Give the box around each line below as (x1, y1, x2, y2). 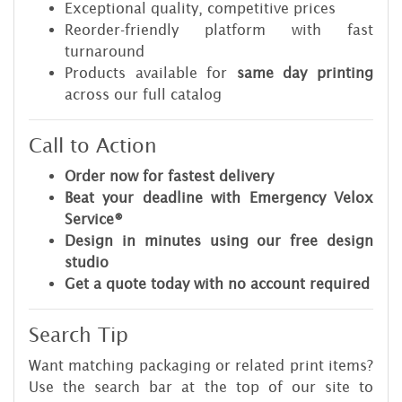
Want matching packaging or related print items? (29, 357, 373, 374)
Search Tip (29, 320, 128, 352)
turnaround (65, 43, 144, 60)
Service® (65, 211, 123, 228)
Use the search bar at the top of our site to (29, 379, 373, 396)
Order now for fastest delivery (65, 168, 274, 185)
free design (290, 232, 374, 249)
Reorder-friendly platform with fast (65, 22, 373, 39)
